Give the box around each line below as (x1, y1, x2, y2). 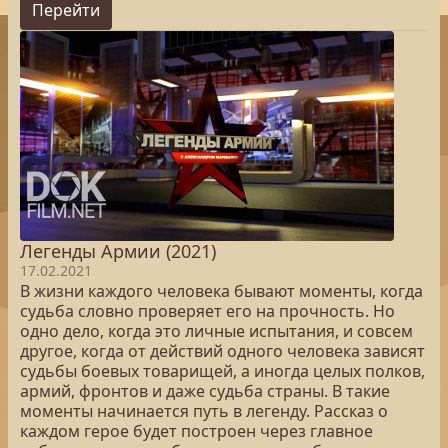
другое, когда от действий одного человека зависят (20, 340, 425, 362)
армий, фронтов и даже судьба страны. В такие (20, 380, 390, 402)
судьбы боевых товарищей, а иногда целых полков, (20, 360, 425, 382)
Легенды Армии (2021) (20, 239, 216, 263)
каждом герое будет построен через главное (20, 420, 373, 442)
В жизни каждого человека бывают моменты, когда (20, 280, 423, 302)
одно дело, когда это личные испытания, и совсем (20, 320, 413, 342)
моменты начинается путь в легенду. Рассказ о (20, 400, 388, 422)
